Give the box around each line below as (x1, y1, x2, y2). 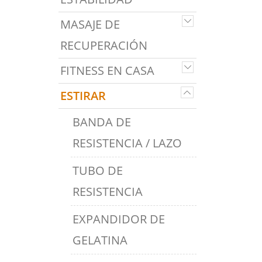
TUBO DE (73, 163, 123, 178)
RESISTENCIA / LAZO (73, 135, 182, 151)
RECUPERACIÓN (60, 37, 147, 53)
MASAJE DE (60, 16, 120, 32)
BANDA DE (73, 114, 131, 130)
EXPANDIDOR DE (73, 211, 165, 227)
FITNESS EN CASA (60, 63, 154, 78)
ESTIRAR (60, 88, 106, 104)
